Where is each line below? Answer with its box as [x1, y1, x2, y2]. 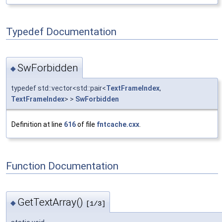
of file [76, 120, 97, 129]
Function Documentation [6, 160, 118, 172]
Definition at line [11, 120, 64, 129]
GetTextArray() [17, 196, 86, 208]
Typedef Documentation [6, 26, 116, 38]
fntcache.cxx [97, 120, 139, 129]
